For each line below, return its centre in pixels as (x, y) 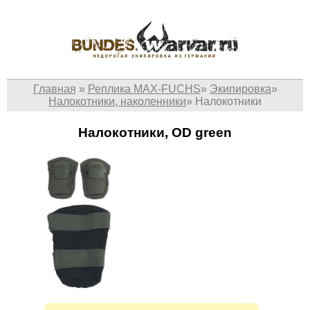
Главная (54, 89)
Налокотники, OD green (155, 133)
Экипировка (240, 89)
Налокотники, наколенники (117, 102)
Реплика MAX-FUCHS (144, 89)
